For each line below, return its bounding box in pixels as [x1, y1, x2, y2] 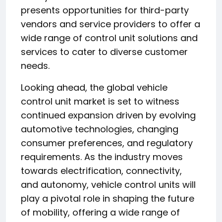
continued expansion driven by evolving [21, 109, 196, 121]
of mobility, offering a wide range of [21, 206, 180, 219]
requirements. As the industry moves [21, 150, 183, 163]
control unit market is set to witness [21, 95, 179, 108]
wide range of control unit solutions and [21, 31, 198, 44]
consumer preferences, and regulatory [21, 136, 193, 149]
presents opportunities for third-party [21, 3, 189, 16]
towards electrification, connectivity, [21, 164, 182, 177]
